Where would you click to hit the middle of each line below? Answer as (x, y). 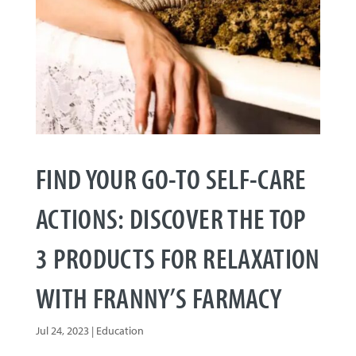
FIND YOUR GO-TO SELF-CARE (171, 178)
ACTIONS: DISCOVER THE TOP (171, 217)
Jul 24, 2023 (62, 330)
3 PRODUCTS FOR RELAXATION (178, 257)
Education (120, 330)
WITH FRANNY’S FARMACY (159, 297)
